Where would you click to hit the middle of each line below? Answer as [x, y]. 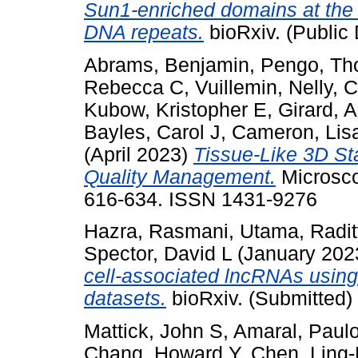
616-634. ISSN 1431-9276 [201, 199]
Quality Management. [180, 177]
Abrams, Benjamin [167, 65]
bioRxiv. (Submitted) [259, 299]
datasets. [125, 299]
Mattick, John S [153, 332]
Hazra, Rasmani [156, 232]
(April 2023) [139, 154]
